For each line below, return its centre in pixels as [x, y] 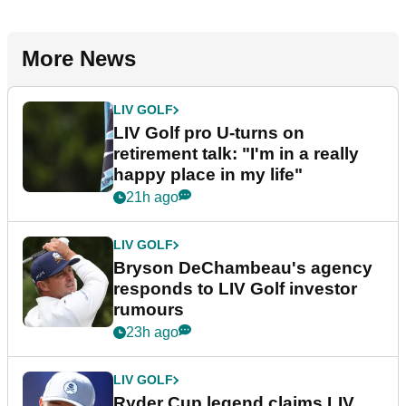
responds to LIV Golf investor [235, 289]
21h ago [152, 198]
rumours [149, 310]
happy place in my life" [208, 175]
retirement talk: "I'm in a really [236, 154]
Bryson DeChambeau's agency [243, 268]
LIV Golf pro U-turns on [209, 133]
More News [79, 59]
